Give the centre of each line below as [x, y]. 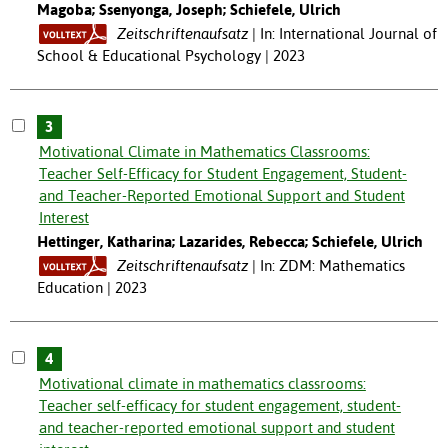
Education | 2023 [91, 288]
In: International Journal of [348, 34]
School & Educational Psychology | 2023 [170, 56]
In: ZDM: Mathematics [332, 266]
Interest [63, 218]
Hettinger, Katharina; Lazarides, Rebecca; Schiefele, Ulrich [229, 242]
